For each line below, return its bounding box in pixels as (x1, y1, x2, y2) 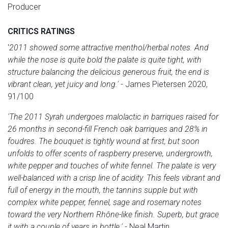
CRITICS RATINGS (8, 26, 75, 36)
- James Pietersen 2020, (119, 79, 208, 89)
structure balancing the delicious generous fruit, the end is (8, 67, 209, 77)
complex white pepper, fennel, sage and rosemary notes (8, 197, 202, 207)
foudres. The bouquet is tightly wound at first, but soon (8, 136, 199, 146)
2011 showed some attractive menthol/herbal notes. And (9, 42, 209, 52)
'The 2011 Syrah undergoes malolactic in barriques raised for (8, 111, 218, 122)
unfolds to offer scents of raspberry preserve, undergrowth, (8, 148, 213, 158)
